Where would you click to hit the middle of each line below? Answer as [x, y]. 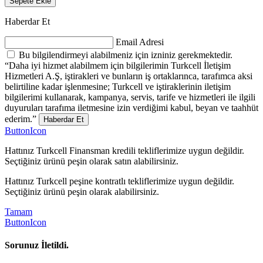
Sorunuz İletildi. [37, 245]
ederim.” [21, 119]
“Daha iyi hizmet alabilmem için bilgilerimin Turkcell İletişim [118, 65]
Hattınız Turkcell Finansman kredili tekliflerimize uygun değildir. [124, 150]
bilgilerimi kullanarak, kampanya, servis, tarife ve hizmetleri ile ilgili [130, 97]
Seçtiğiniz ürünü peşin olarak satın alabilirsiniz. [92, 161]
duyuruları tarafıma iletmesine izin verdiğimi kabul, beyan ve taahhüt [131, 107]
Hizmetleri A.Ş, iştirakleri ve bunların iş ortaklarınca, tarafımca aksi [129, 76]
